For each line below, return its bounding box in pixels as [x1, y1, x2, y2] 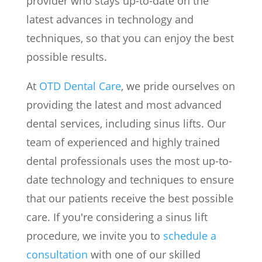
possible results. [26, 49, 107, 64]
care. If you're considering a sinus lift [26, 209, 208, 224]
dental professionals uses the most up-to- [26, 153, 232, 168]
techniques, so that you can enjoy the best [26, 30, 234, 45]
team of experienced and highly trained [26, 135, 220, 149]
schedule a [163, 228, 216, 243]
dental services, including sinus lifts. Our [26, 116, 226, 130]
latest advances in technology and [26, 12, 194, 26]
